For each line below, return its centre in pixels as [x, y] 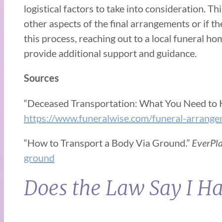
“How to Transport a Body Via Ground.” [108, 143]
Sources [41, 78]
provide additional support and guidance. [111, 53]
